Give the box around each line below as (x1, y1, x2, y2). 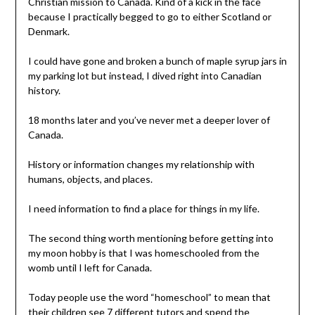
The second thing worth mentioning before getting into (27, 231, 274, 244)
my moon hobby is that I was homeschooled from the (27, 246, 259, 259)
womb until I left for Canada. (27, 261, 152, 274)
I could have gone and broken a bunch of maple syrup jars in (27, 54, 287, 67)
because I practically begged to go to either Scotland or (27, 10, 271, 22)
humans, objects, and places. (27, 172, 153, 185)
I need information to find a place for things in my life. (27, 202, 259, 214)
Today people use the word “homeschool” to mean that (27, 290, 271, 303)
